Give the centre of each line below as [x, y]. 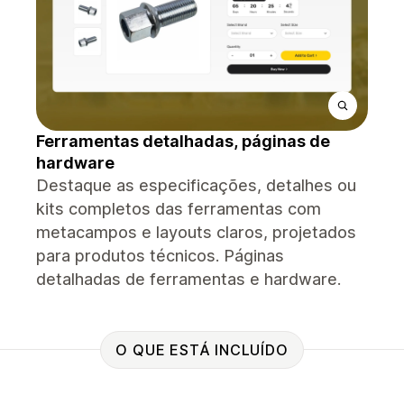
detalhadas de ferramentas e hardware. [188, 279]
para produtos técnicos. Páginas [160, 256]
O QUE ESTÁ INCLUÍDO [202, 349]
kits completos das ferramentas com [179, 209]
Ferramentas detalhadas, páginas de [183, 141]
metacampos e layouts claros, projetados [196, 232]
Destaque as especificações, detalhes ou [196, 185]
